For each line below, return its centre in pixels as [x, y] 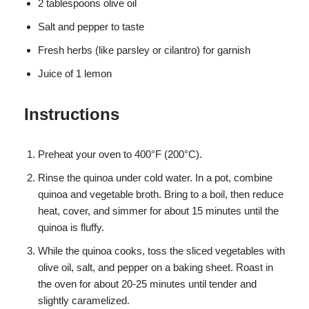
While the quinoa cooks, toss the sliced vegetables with [161, 250]
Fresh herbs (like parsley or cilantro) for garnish [144, 50]
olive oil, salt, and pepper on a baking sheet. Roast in [156, 267]
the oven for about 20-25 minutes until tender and [147, 283]
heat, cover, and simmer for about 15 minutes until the [158, 210]
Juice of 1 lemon [75, 73]
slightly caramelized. [84, 300]
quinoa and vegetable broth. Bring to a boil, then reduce [161, 194]
